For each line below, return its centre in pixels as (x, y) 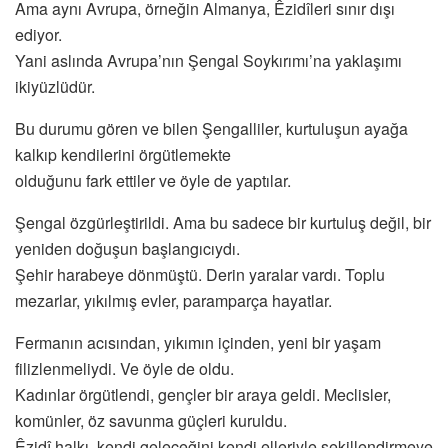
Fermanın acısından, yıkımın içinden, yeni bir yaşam (198, 343)
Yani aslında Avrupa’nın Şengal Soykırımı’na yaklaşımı (208, 61)
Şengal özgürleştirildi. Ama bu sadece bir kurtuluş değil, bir (223, 223)
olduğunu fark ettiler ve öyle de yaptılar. (153, 181)
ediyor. (38, 35)
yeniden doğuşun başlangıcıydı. (127, 249)
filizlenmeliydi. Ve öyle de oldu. (124, 369)
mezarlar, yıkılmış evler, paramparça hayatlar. (173, 301)
